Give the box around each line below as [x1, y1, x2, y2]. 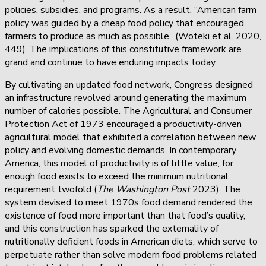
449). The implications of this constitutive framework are [5, 42, 242, 56]
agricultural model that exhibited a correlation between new [5, 130, 256, 144]
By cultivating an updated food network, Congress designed [5, 78, 253, 91]
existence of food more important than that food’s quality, [5, 208, 245, 222]
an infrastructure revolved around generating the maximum [5, 91, 246, 104]
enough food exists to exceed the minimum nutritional [5, 169, 229, 183]
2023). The [190, 182, 240, 196]
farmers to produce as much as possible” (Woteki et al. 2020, [5, 29, 261, 43]
